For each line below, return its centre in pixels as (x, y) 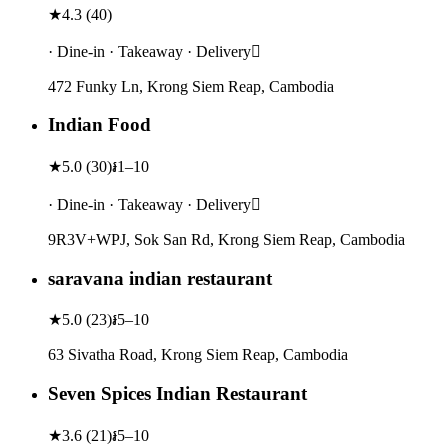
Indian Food (99, 125)
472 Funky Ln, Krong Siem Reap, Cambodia (191, 86)
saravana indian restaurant (160, 278)
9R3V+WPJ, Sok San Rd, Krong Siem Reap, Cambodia (226, 239)
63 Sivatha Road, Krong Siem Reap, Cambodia (198, 355)
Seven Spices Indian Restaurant (177, 394)
